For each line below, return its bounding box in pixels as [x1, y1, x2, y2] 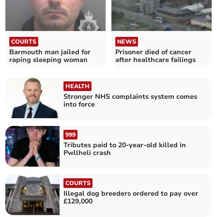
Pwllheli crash [63, 148, 111, 157]
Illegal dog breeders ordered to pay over [63, 189, 199, 199]
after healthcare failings [115, 55, 196, 64]
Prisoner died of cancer [115, 47, 191, 57]
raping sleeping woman [9, 55, 88, 64]
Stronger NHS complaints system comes [63, 92, 198, 101]
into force [63, 99, 95, 109]
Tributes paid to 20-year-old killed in [63, 140, 186, 150]
